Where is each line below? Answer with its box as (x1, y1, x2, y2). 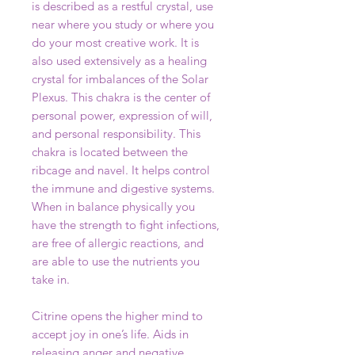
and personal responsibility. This (32, 126, 200, 141)
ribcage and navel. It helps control (32, 162, 210, 177)
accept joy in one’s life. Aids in (32, 326, 189, 342)
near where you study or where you (32, 17, 214, 32)
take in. (32, 272, 70, 287)
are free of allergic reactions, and (32, 235, 204, 250)
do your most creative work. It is (32, 35, 199, 50)
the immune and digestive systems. (32, 181, 215, 196)
